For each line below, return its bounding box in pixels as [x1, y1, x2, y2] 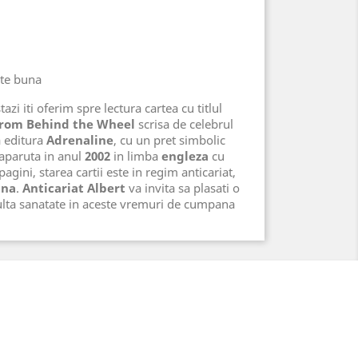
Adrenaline [46, 132, 113, 148]
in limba [110, 148, 161, 164]
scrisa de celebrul [135, 116, 233, 132]
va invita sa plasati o [125, 180, 240, 196]
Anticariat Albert [22, 180, 125, 196]
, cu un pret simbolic [113, 132, 225, 148]
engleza [161, 148, 209, 164]
